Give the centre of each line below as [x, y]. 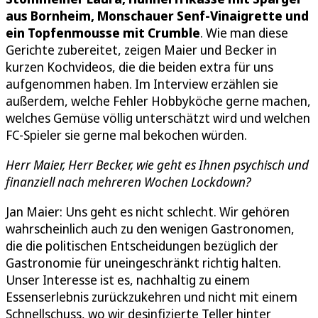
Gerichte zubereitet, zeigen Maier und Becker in [141, 49]
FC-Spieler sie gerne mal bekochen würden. [126, 135]
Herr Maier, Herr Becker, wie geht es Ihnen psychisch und [157, 164]
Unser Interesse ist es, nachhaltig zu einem [128, 279]
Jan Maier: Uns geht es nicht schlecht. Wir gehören [148, 211]
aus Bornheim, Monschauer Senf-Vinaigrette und [157, 15]
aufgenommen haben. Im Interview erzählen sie [142, 83]
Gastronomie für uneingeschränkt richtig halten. [143, 262]
